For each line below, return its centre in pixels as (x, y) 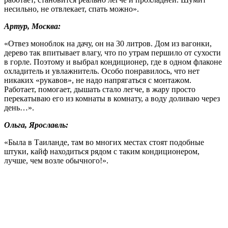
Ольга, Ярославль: (36, 125)
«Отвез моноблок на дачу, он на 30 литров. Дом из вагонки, (108, 43)
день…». (19, 107)
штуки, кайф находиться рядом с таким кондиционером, (102, 151)
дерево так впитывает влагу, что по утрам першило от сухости (112, 52)
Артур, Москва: (32, 26)
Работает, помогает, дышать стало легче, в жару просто (100, 89)
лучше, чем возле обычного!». (56, 160)
